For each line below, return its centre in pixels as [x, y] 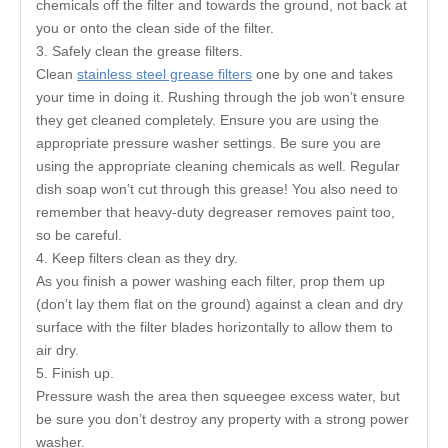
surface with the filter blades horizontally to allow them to [214, 327]
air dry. [57, 350]
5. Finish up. [77, 373]
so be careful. [79, 235]
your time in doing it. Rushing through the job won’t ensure [220, 97]
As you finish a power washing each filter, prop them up [210, 281]
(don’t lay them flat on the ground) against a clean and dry [219, 304]
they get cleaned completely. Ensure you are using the [207, 120]
